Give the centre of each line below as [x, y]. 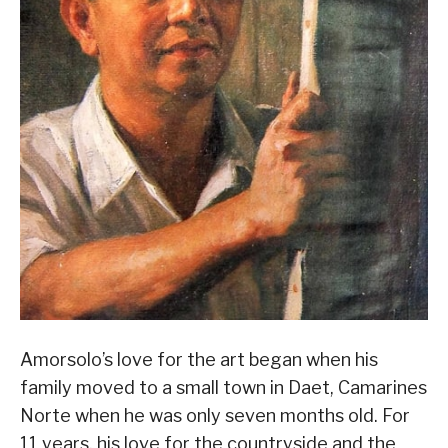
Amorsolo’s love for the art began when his [199, 359]
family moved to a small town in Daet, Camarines [223, 387]
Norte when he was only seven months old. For [215, 415]
